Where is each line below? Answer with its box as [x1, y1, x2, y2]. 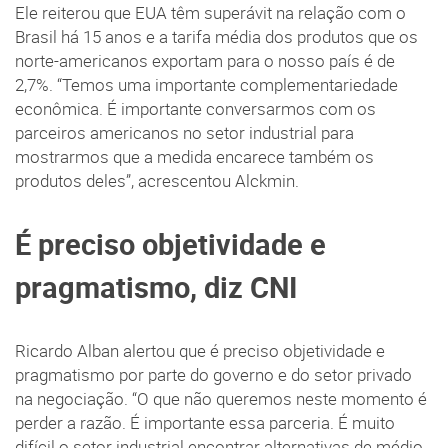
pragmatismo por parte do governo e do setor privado [15, 364, 412, 387]
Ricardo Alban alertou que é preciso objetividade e [15, 340, 385, 363]
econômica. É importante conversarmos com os [15, 98, 376, 121]
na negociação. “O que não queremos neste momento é [15, 388, 427, 411]
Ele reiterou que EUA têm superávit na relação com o [15, 2, 406, 25]
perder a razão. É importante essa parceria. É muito [15, 412, 395, 435]
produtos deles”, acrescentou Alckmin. [15, 170, 299, 193]
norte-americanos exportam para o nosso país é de [15, 50, 395, 73]
